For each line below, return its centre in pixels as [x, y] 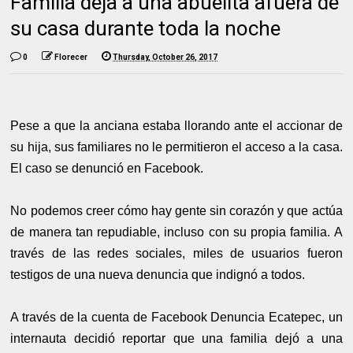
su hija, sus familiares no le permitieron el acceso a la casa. [176, 147]
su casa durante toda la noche [146, 28]
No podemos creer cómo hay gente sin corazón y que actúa [176, 210]
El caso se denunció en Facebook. [107, 168]
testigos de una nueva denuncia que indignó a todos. [158, 274]
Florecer [71, 57]
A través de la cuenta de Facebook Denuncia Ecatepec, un [176, 317]
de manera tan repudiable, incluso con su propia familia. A [176, 232]
